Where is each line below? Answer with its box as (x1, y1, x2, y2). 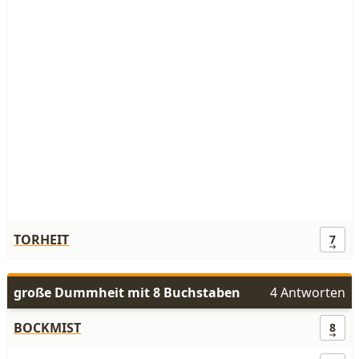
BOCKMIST (14, 319, 81, 337)
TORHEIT (14, 231, 69, 248)
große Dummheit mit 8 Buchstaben (14, 284, 240, 301)
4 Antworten (270, 284, 345, 301)
